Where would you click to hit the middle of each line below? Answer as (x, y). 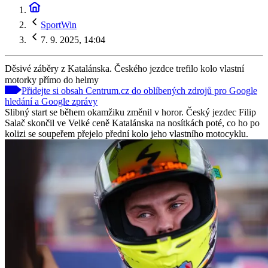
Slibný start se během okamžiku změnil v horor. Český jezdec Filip (130, 112)
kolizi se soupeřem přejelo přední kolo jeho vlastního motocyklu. (127, 133)
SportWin (59, 25)
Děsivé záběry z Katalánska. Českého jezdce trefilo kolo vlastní (124, 68)
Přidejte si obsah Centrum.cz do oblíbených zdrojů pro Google (139, 90)
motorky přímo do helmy (52, 80)
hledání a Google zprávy (51, 101)
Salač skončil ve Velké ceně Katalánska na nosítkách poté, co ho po (132, 123)
